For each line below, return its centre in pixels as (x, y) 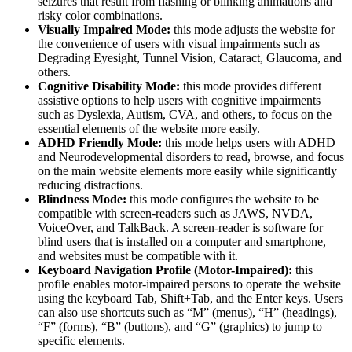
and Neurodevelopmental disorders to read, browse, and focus (191, 157)
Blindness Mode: (82, 200)
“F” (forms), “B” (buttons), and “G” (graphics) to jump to (180, 327)
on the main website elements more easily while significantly (187, 171)
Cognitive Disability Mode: (109, 86)
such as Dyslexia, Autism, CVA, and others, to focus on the (185, 115)
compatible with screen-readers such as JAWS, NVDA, (175, 214)
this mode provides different (251, 86)
